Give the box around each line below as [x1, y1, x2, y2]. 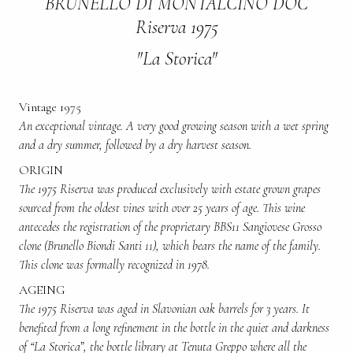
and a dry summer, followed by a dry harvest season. [19, 137, 251, 154]
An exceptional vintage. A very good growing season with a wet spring [19, 118, 329, 135]
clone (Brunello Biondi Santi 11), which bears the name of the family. [19, 238, 321, 255]
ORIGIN [19, 162, 63, 179]
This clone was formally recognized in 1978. [19, 257, 210, 273]
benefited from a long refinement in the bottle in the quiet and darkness [19, 320, 329, 336]
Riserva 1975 [135, 16, 218, 39]
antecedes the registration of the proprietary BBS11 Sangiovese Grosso [19, 219, 321, 236]
